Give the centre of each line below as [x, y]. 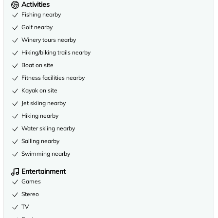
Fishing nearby [41, 14]
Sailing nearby [40, 141]
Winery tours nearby [49, 40]
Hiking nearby [40, 116]
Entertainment [44, 171]
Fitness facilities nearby [53, 78]
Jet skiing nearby [44, 103]
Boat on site [37, 65]
